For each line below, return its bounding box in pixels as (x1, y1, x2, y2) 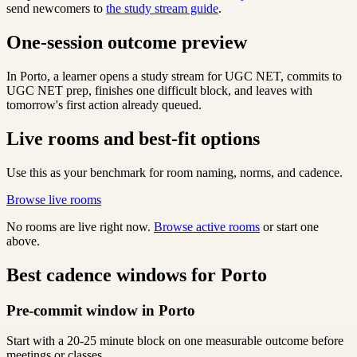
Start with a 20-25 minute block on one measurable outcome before (6, 334, 343, 348)
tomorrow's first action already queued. (6, 97, 202, 112)
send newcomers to (6, 2, 106, 16)
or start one (260, 219, 319, 233)
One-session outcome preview (6, 32, 247, 53)
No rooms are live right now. (6, 219, 154, 233)
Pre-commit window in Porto (6, 301, 195, 319)
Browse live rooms (6, 192, 101, 206)
